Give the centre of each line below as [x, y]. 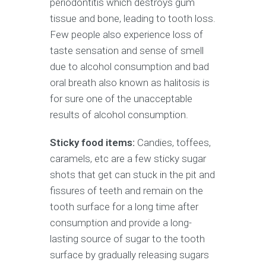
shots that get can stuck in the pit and [132, 174]
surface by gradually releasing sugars [129, 254]
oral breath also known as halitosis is [130, 82]
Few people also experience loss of [126, 34]
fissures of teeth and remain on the [126, 190]
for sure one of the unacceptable [121, 98]
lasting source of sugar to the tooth [127, 238]
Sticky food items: [92, 142]
